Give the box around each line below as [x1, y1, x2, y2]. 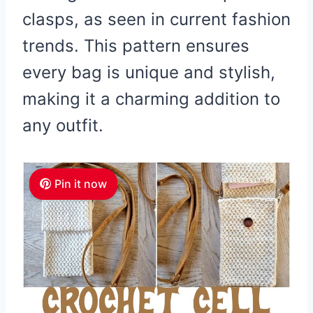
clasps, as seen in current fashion [22, 8, 291, 29]
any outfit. [22, 115, 103, 136]
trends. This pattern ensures [22, 35, 249, 56]
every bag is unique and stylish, [22, 61, 275, 82]
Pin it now [54, 176, 107, 191]
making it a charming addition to [22, 88, 280, 109]
